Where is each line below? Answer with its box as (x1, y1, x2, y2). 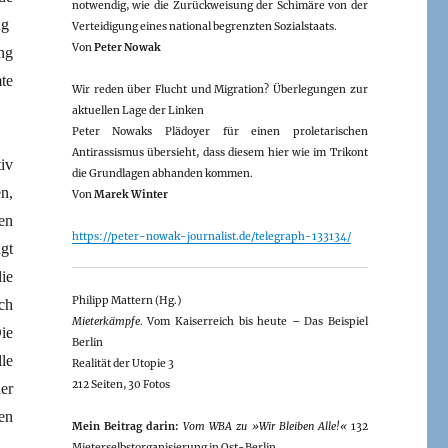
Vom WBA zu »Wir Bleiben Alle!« (183, 419, 347, 433)
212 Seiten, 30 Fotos (71, 377, 170, 391)
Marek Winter (93, 187, 168, 201)
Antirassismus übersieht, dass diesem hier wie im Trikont (71, 145, 368, 159)
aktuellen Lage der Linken (71, 103, 204, 117)
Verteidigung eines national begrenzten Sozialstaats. (71, 19, 337, 33)
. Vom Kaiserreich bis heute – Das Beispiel (139, 314, 368, 328)
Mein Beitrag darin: (71, 419, 180, 433)
